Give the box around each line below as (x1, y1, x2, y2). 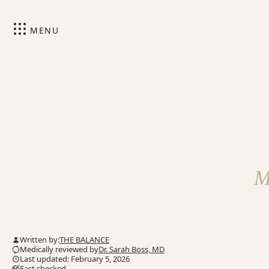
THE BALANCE (59, 234, 109, 245)
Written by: (20, 234, 59, 245)
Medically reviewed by (20, 244, 98, 255)
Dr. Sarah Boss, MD (98, 244, 165, 255)
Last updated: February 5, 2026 (20, 253, 130, 264)
